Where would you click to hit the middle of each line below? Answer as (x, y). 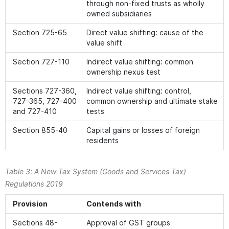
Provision (30, 204)
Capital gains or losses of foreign (143, 130)
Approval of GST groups (128, 223)
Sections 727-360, (45, 91)
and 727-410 (35, 111)
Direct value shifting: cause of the (145, 32)
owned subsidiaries (119, 14)
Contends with (114, 204)
